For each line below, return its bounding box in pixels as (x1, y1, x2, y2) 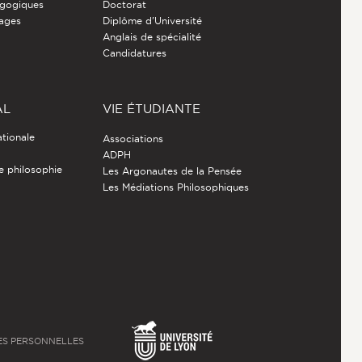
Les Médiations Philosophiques (102, 182, 249, 193)
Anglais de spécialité (102, 32, 201, 43)
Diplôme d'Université (102, 15, 202, 27)
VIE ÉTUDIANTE (102, 102, 200, 116)
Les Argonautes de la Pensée (102, 166, 242, 177)
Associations (102, 133, 163, 145)
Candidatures (102, 48, 166, 59)
